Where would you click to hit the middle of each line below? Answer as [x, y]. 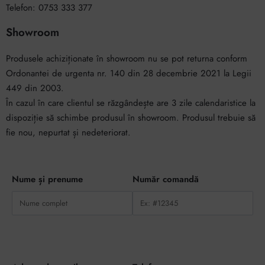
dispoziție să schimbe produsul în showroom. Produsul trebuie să [131, 117]
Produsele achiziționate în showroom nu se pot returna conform [127, 58]
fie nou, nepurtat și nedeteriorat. [68, 132]
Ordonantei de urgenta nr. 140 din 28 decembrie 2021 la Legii [129, 73]
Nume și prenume [47, 179]
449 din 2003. [36, 88]
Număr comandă [166, 179]
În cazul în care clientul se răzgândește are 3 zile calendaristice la [131, 103]
